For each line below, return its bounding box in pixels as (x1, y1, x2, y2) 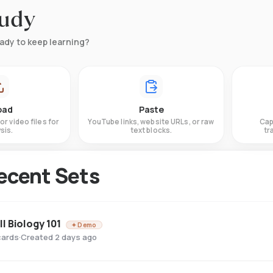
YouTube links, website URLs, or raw (88, 117, 214, 126)
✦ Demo (71, 220, 97, 229)
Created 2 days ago (21, 232, 97, 243)
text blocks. (130, 126, 172, 135)
